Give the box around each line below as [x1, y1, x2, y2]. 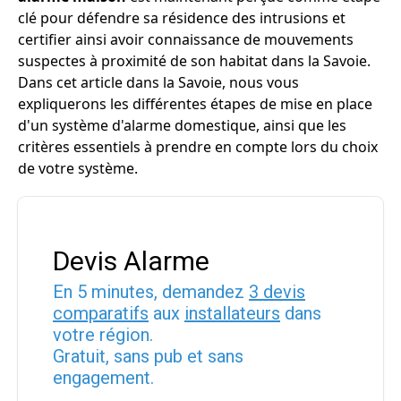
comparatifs [53, 303, 149, 324]
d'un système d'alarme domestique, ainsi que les [18, 115, 346, 135]
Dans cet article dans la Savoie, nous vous [18, 73, 299, 92]
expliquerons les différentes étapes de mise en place [18, 94, 372, 114]
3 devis [249, 281, 305, 303]
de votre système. [18, 158, 138, 178]
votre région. [53, 324, 153, 346]
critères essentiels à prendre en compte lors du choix [18, 137, 378, 157]
